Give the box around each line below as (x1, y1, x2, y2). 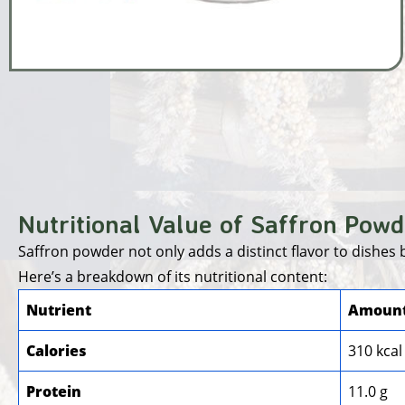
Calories (26, 340, 87, 361)
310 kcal (348, 340, 402, 361)
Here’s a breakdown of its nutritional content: (18, 266, 327, 287)
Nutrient (26, 299, 91, 320)
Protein (26, 381, 81, 401)
